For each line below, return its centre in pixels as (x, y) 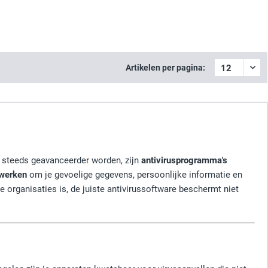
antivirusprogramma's (184, 160)
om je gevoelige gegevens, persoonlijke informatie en (135, 175)
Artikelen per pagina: (165, 68)
